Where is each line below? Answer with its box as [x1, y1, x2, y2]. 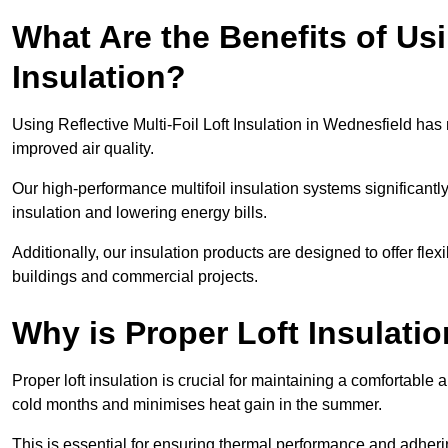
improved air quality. [12, 140, 154, 158]
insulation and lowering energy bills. [12, 204, 267, 222]
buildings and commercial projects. [12, 268, 258, 286]
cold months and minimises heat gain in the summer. [12, 396, 386, 414]
